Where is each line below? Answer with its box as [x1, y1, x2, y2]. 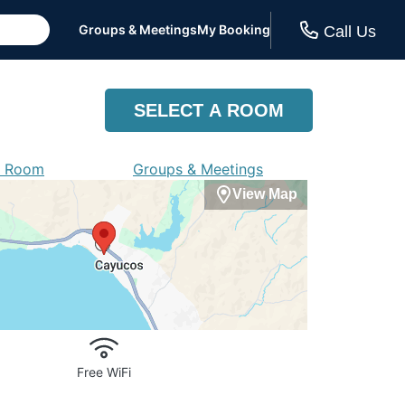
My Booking [197, 22, 270, 37]
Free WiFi [77, 363, 131, 380]
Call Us [324, 22, 376, 41]
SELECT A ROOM [134, 100, 284, 120]
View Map [231, 186, 297, 202]
